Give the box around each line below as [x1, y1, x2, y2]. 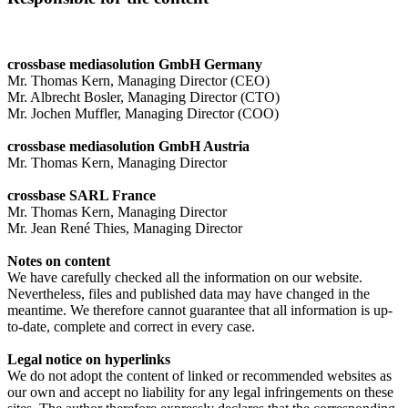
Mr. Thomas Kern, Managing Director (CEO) [7, 72, 270, 88]
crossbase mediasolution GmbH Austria [7, 138, 250, 154]
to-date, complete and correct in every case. [7, 318, 255, 334]
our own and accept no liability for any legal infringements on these [7, 383, 393, 400]
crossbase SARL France [7, 187, 156, 203]
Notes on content [7, 252, 110, 269]
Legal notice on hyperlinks [7, 351, 170, 367]
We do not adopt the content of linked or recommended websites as [7, 367, 392, 383]
